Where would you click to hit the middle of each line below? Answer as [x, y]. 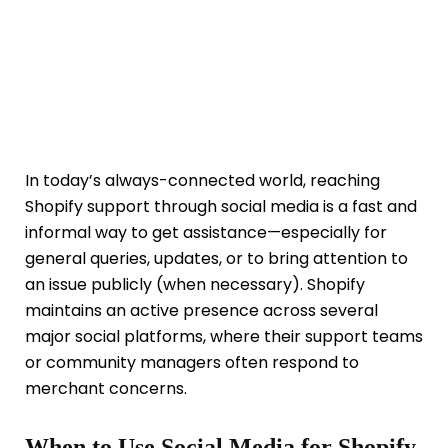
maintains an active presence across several [201, 311]
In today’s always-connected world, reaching [202, 181]
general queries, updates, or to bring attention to [216, 259]
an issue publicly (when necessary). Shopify [195, 285]
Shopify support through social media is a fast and [221, 207]
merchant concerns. [106, 389]
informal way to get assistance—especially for [206, 233]
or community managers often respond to [192, 363]
